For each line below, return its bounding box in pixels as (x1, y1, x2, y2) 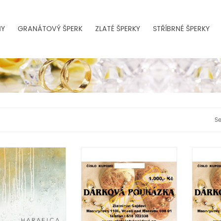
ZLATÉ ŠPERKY (95, 23, 140, 35)
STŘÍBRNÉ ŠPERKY (153, 23, 210, 35)
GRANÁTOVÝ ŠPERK (18, 23, 82, 35)
